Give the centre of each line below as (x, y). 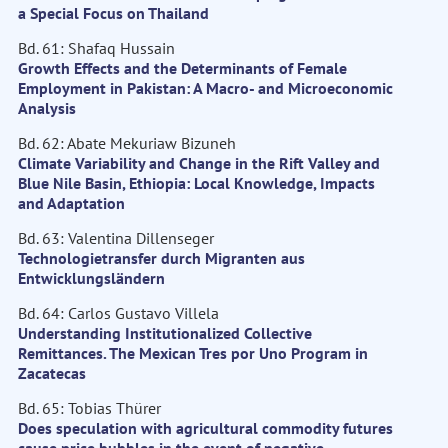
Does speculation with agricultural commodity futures (205, 428)
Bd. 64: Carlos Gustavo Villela (118, 313)
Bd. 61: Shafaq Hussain (96, 48)
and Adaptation (71, 203)
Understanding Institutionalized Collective (165, 333)
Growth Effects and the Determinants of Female (182, 68)
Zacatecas (52, 373)
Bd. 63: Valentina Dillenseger (116, 238)
